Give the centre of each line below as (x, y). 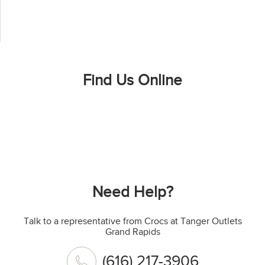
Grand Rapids (132, 232)
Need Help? (132, 192)
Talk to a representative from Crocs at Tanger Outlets (132, 221)
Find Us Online (132, 80)
